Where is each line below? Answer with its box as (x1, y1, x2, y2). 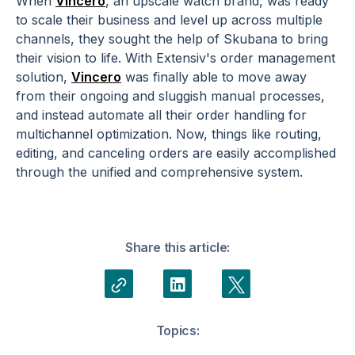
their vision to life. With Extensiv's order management (16, 50, 335, 67)
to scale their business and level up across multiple (16, 12, 323, 29)
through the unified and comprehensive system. (16, 164, 303, 181)
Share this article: (124, 239, 231, 256)
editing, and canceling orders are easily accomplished (16, 145, 336, 162)
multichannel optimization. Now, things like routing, (16, 126, 322, 143)
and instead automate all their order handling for (16, 107, 307, 124)
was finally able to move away (121, 69, 307, 86)
